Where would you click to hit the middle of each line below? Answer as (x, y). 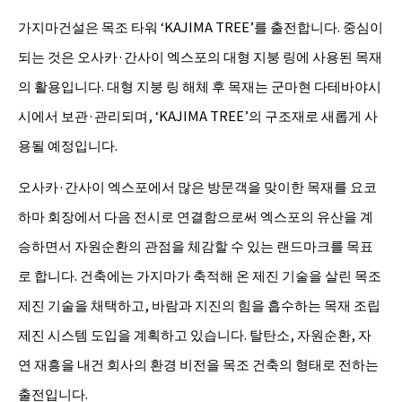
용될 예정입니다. (68, 145)
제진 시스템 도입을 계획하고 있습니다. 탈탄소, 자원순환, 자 (195, 335)
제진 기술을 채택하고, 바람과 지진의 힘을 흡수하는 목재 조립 (199, 305)
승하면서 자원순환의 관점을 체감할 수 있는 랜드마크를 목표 (196, 246)
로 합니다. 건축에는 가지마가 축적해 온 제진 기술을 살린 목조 (200, 275)
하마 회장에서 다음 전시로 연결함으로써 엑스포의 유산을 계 (196, 216)
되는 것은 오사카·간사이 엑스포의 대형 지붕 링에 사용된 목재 (200, 57)
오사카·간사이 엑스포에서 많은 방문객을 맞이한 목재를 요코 (197, 187)
